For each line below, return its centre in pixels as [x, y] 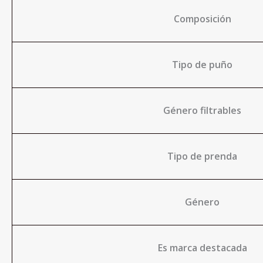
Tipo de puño [202, 65]
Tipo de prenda [202, 156]
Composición [202, 19]
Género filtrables [202, 110]
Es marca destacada [202, 248]
